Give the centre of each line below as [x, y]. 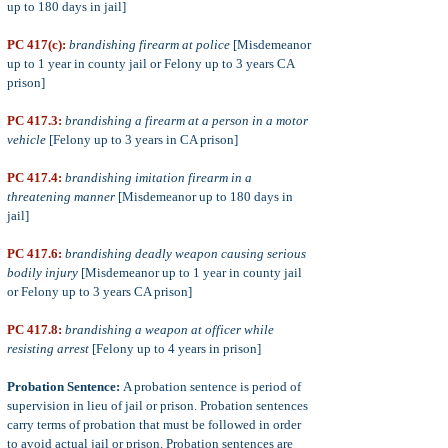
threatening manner [61, 196]
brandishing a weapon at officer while [169, 329]
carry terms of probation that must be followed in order [154, 424]
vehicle [26, 139]
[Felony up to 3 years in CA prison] [142, 139]
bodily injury [42, 272]
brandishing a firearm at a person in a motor [186, 120]
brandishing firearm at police [149, 44]
